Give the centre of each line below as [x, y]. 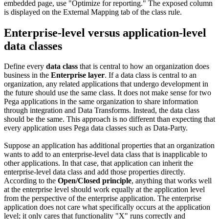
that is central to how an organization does [143, 66]
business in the [27, 75]
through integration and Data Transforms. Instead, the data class [102, 110]
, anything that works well [172, 181]
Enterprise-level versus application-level [105, 33]
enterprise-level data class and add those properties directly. [95, 172]
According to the [31, 181]
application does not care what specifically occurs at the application [107, 207]
